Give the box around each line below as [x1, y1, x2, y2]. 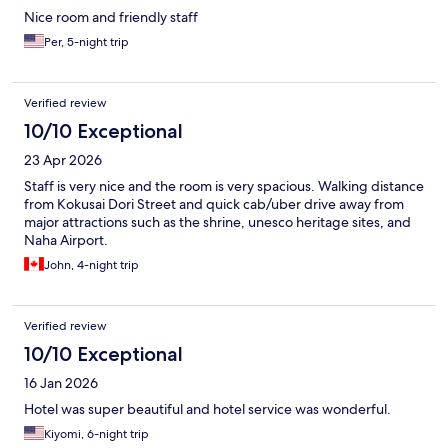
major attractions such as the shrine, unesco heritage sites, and [24, 213, 411, 232]
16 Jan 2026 [24, 374, 98, 393]
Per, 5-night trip [44, 34, 129, 51]
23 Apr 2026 [24, 151, 102, 170]
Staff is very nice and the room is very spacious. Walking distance [24, 177, 424, 196]
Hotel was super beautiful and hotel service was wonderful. [24, 400, 391, 419]
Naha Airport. [24, 231, 108, 250]
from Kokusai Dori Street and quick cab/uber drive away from [24, 195, 404, 214]
